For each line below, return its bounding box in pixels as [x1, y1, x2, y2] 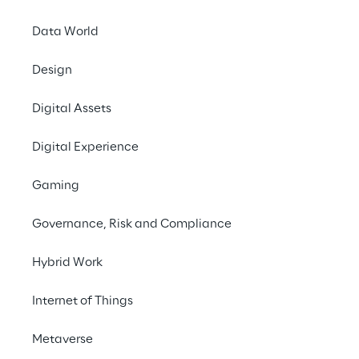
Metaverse [32, 333, 93, 346]
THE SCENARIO [135, 325, 217, 333]
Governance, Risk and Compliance [32, 218, 232, 231]
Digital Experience [32, 141, 139, 154]
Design [32, 64, 72, 77]
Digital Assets [32, 103, 111, 115]
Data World [32, 26, 99, 38]
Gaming [32, 179, 79, 192]
